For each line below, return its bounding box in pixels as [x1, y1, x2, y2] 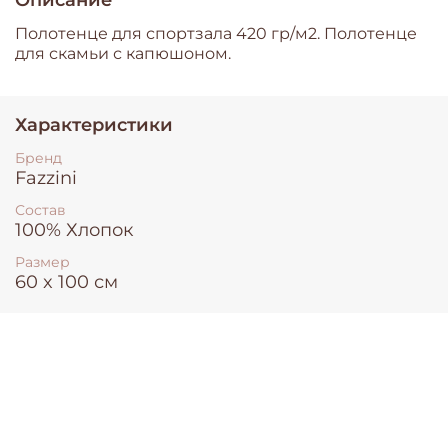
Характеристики [15, 113, 173, 136]
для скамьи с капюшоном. [15, 43, 231, 63]
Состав [15, 200, 66, 219]
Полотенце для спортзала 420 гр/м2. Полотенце [15, 23, 417, 43]
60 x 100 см [15, 270, 118, 293]
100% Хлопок [15, 218, 133, 241]
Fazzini [15, 166, 77, 189]
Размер [15, 252, 70, 271]
